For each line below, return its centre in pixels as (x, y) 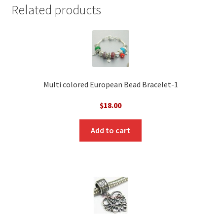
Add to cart (110, 130)
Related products (56, 10)
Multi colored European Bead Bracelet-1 (110, 85)
